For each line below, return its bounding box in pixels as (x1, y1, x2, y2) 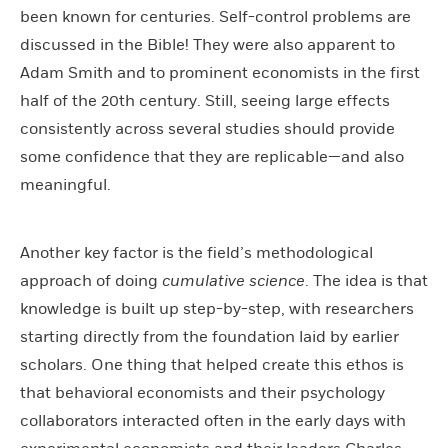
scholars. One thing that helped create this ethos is (20, 354, 404, 375)
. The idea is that (305, 270, 428, 291)
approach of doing (20, 270, 162, 291)
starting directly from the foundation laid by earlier (20, 326, 399, 347)
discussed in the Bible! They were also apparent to (20, 34, 395, 55)
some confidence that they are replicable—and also (20, 146, 404, 167)
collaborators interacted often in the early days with (20, 410, 406, 431)
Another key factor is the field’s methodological (20, 242, 373, 263)
